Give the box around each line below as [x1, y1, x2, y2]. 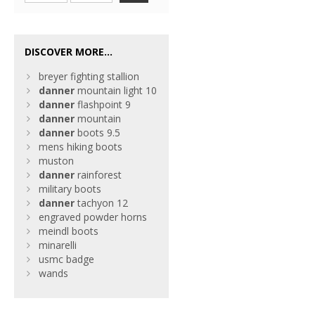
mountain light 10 [75, 84, 157, 97]
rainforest [75, 168, 122, 181]
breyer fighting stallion [39, 70, 139, 83]
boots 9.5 [75, 126, 120, 139]
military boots [39, 182, 101, 195]
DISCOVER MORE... [25, 45, 112, 58]
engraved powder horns [39, 210, 147, 224]
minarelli [39, 238, 77, 252]
